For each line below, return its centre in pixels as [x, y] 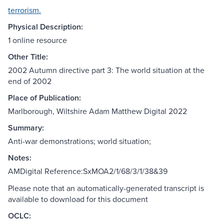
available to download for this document [78, 199]
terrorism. [24, 10]
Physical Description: [45, 27]
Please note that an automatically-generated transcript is [106, 188]
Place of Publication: [44, 98]
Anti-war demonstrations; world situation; [79, 141]
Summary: [26, 128]
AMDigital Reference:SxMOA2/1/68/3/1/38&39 [88, 171]
